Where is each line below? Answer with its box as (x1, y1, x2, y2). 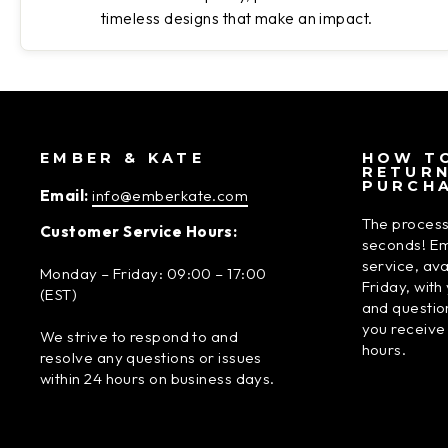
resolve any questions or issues (40, 348, 262, 368)
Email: (40, 186, 89, 206)
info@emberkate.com (92, 186, 249, 206)
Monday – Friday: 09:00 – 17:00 (40, 264, 267, 284)
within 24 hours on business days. (40, 369, 275, 389)
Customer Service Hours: (40, 222, 238, 242)
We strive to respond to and (40, 327, 239, 347)
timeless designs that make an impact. (101, 8, 373, 29)
